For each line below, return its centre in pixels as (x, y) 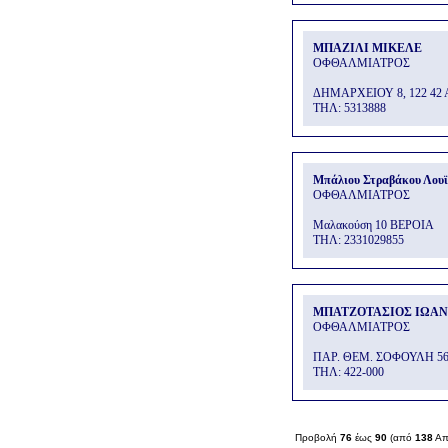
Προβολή (316, 437)
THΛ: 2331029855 (358, 240)
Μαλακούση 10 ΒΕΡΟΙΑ (373, 225)
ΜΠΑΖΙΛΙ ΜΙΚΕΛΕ (367, 48)
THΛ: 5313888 (349, 108)
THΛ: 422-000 (348, 372)
